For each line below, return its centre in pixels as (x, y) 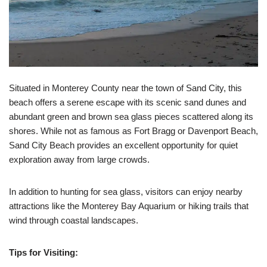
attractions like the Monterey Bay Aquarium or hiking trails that (129, 206)
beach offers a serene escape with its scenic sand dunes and (128, 102)
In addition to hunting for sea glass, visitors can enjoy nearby (126, 192)
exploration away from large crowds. (79, 159)
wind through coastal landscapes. (74, 220)
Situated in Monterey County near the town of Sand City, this (125, 88)
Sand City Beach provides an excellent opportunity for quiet (123, 145)
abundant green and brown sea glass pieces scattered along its (131, 117)
